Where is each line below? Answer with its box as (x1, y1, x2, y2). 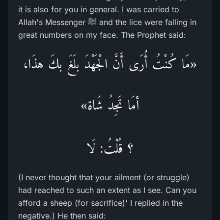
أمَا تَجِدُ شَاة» (80, 97, 140, 112)
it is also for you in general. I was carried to (18, 4, 179, 14)
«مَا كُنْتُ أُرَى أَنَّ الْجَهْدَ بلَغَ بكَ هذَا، (23, 56, 197, 71)
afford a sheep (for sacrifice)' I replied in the (18, 198, 183, 208)
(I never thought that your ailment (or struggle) (18, 172, 190, 182)
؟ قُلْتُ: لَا (86, 140, 134, 156)
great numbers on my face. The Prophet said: (18, 30, 186, 40)
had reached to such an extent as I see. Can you (18, 185, 196, 195)
